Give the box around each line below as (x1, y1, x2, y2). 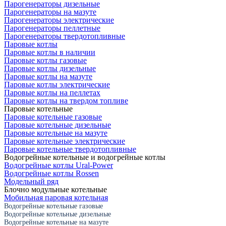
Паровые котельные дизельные (4, 120, 111, 129)
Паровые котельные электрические (4, 136, 125, 145)
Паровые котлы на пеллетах (4, 88, 100, 97)
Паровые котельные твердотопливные (4, 144, 136, 153)
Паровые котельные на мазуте (4, 128, 107, 137)
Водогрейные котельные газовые (4, 202, 103, 210)
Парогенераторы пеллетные (4, 23, 100, 32)
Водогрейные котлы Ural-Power (4, 160, 113, 169)
